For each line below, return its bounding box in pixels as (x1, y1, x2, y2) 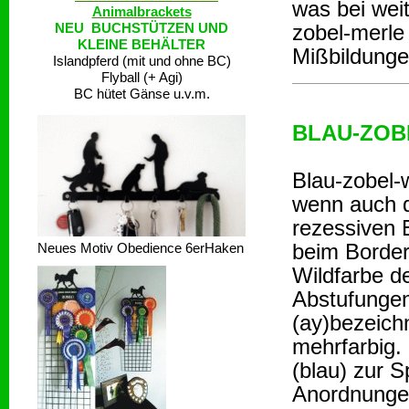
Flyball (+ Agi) (100, 69, 183, 86)
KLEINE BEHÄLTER (78, 37, 205, 53)
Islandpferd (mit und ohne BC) (52, 53, 231, 69)
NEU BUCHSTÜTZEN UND (55, 20, 228, 37)
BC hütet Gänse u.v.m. (73, 86, 210, 102)
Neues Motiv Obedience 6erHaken (37, 240, 244, 257)
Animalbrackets (91, 4, 192, 20)
